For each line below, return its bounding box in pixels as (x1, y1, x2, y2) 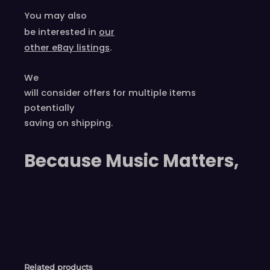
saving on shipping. (24, 117, 113, 130)
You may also (24, 10, 87, 22)
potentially (24, 102, 75, 115)
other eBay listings (24, 42, 110, 54)
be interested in (24, 26, 96, 39)
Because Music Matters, (24, 148, 239, 174)
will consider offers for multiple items (24, 87, 196, 99)
